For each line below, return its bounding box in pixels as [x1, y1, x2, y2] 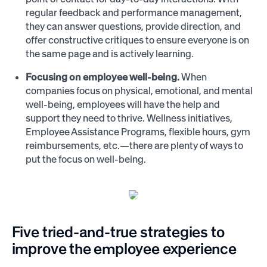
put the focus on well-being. [26, 153, 147, 165]
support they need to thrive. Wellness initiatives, [26, 111, 233, 124]
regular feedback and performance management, [26, 7, 243, 19]
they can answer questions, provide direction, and [26, 20, 241, 33]
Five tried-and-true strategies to [11, 222, 225, 241]
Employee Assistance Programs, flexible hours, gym [26, 125, 251, 138]
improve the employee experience [11, 239, 237, 257]
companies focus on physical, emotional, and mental [26, 84, 253, 97]
